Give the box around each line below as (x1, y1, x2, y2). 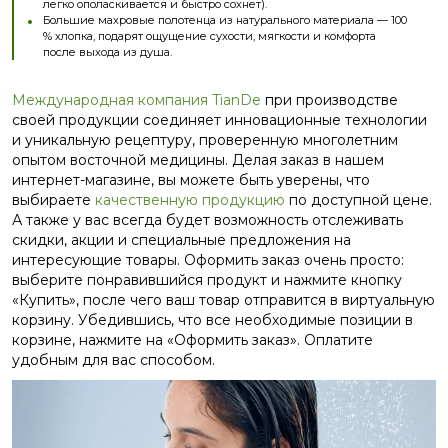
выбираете (12, 191, 95, 209)
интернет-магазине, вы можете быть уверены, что (12, 171, 370, 189)
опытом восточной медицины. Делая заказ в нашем (12, 151, 384, 169)
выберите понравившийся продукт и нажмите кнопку (12, 271, 402, 289)
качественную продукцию (95, 191, 285, 209)
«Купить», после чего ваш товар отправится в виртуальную (12, 291, 435, 309)
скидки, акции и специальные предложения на (12, 231, 351, 249)
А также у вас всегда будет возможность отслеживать (12, 211, 403, 229)
